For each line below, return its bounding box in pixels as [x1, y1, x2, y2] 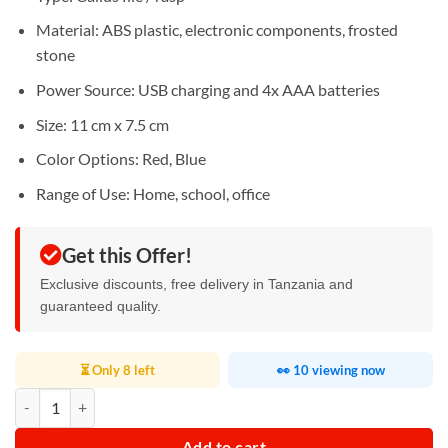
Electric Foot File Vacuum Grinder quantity [14, 389, 281, 407]
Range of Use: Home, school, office [35, 183, 270, 203]
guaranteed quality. [40, 297, 161, 314]
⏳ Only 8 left [80, 361, 155, 378]
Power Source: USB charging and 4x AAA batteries [35, 80, 380, 100]
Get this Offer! [62, 242, 192, 267]
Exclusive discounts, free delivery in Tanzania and [40, 275, 353, 292]
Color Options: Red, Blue [35, 149, 206, 169]
